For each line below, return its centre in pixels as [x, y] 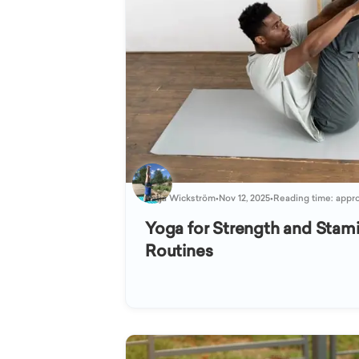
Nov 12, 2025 [244, 198]
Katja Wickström [180, 198]
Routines [179, 250]
